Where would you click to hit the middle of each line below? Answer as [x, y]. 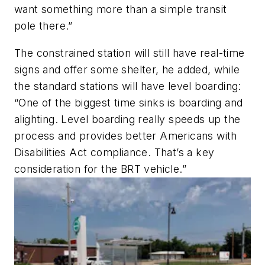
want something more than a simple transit [121, 9]
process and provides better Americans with [126, 136]
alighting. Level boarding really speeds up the [127, 119]
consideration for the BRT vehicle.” [100, 169]
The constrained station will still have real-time [130, 53]
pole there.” [43, 26]
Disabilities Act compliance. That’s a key [114, 153]
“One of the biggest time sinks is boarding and [129, 103]
